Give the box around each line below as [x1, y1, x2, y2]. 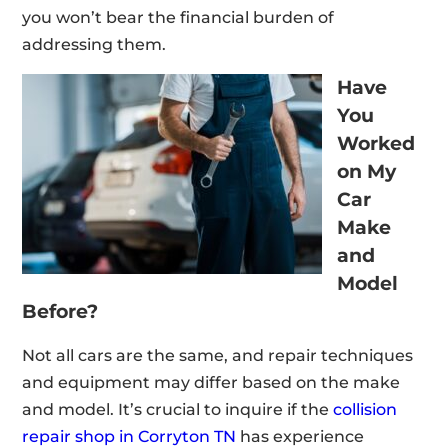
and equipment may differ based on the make [22, 372, 401, 392]
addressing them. [22, 34, 167, 54]
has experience [236, 426, 365, 446]
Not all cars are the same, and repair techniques [22, 345, 414, 365]
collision [333, 399, 398, 419]
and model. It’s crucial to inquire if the [22, 399, 334, 419]
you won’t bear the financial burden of [22, 7, 335, 27]
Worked [337, 131, 416, 155]
